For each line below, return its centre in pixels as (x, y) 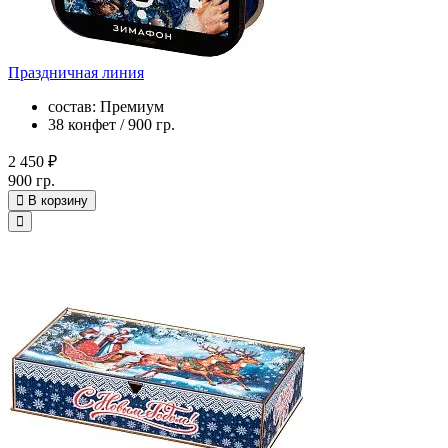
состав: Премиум (106, 106)
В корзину (58, 200)
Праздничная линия (76, 72)
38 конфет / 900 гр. (111, 124)
